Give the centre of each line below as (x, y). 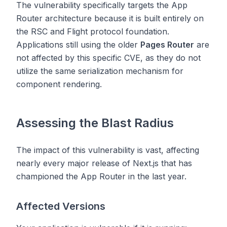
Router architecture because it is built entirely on (110, 18)
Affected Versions (61, 206)
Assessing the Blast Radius (95, 123)
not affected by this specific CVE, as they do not (108, 58)
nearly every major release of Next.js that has (104, 163)
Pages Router (167, 45)
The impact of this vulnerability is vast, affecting (108, 150)
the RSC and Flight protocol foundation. (93, 31)
